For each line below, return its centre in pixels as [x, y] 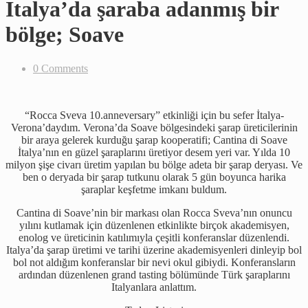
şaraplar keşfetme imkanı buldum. [154, 189]
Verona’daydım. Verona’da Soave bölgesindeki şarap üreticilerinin [154, 127]
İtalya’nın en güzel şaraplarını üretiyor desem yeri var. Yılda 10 [154, 152]
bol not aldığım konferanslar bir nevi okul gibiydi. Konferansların [154, 262]
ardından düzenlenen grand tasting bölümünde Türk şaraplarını [154, 274]
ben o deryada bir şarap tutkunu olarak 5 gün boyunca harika [154, 177]
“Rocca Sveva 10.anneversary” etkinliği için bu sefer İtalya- [154, 115]
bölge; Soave [65, 35]
